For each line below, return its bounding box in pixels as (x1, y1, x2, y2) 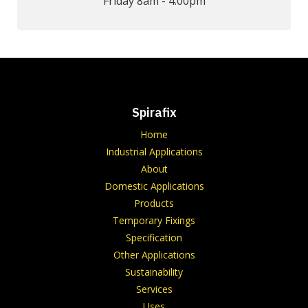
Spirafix (131, 104, 177, 120)
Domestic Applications (104, 179, 204, 192)
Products (134, 196, 174, 210)
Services (135, 282, 173, 296)
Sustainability (125, 265, 183, 278)
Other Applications (113, 247, 195, 261)
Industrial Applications (105, 144, 203, 158)
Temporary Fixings (113, 213, 195, 227)
